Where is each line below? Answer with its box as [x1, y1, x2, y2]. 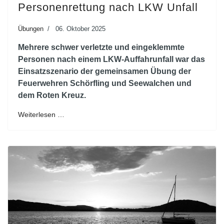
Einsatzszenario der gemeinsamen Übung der [18, 67, 191, 75]
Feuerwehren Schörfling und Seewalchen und [18, 79, 191, 87]
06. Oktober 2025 [55, 25, 105, 32]
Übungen [18, 25, 43, 32]
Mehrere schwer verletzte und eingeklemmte [18, 43, 184, 51]
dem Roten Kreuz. [18, 91, 86, 99]
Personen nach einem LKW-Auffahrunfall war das [18, 55, 205, 63]
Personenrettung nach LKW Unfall [18, 1, 198, 13]
